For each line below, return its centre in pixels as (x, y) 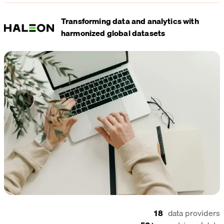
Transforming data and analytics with (130, 21)
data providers (194, 213)
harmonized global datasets (113, 33)
